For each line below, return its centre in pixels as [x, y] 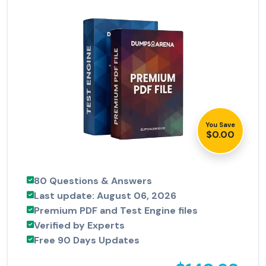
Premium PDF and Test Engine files [116, 211]
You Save [220, 125]
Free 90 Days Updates [87, 240]
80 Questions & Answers [93, 181]
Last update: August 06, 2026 [105, 196]
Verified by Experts [79, 226]
